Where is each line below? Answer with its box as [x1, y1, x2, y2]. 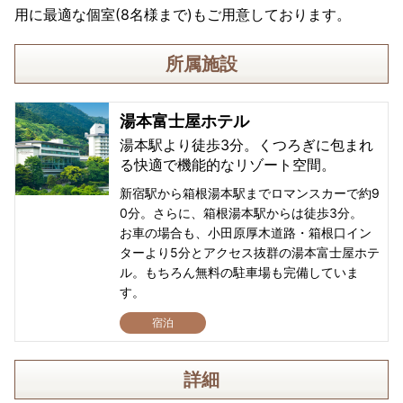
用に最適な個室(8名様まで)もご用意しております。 [14, 4, 351, 23]
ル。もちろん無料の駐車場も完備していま [119, 264, 359, 280]
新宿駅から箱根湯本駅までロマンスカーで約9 [119, 184, 380, 201]
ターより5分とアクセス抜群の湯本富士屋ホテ [119, 244, 380, 260]
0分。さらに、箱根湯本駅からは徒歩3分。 [119, 204, 363, 220]
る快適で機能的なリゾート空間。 [119, 155, 336, 174]
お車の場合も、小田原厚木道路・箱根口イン [119, 224, 372, 240]
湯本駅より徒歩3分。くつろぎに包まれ [119, 135, 373, 154]
